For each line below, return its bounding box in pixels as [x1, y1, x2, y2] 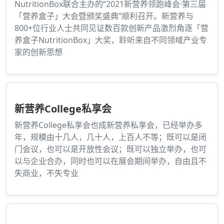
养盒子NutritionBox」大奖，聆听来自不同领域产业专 [14, 34, 207, 46]
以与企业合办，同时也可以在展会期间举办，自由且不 [14, 155, 206, 167]
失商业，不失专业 [14, 167, 78, 179]
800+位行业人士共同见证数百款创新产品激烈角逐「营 [14, 22, 208, 34]
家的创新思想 [14, 46, 62, 58]
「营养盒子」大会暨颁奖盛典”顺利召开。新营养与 [14, 10, 193, 22]
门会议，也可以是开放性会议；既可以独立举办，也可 [14, 143, 206, 155]
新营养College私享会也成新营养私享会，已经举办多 [14, 119, 202, 131]
